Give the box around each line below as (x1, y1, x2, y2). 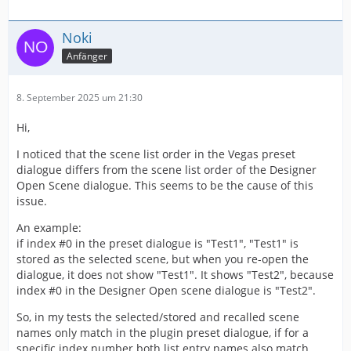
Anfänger (67, 49, 107, 63)
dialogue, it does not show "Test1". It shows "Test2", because (16, 267, 334, 283)
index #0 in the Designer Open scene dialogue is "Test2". (16, 283, 316, 299)
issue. (16, 194, 47, 209)
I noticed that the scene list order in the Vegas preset (16, 147, 295, 162)
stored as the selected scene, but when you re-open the (16, 251, 309, 267)
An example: (16, 220, 81, 236)
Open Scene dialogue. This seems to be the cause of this (16, 178, 313, 194)
